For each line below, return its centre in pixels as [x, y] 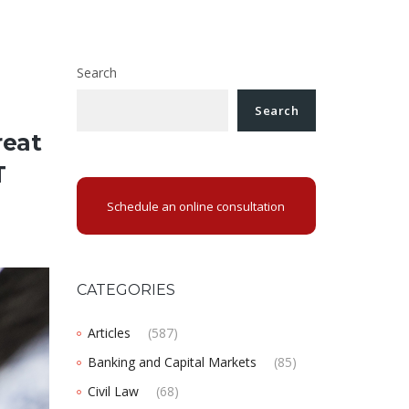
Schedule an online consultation [196, 206]
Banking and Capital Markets [172, 362]
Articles [109, 333]
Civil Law [113, 392]
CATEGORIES [126, 290]
